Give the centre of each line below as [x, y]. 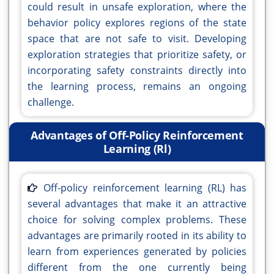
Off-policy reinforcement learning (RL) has [145, 188]
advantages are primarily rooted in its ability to [137, 236]
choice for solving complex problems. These [137, 220]
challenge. [51, 102]
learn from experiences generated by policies [137, 252]
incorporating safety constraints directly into [137, 71]
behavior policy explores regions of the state [137, 23]
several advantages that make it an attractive [137, 204]
